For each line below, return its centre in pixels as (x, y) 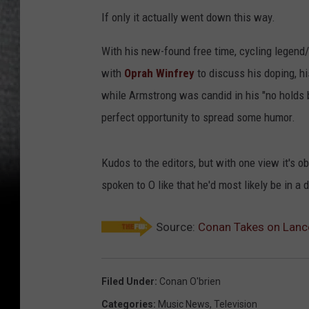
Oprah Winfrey (159, 73)
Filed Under (128, 281)
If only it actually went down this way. (188, 17)
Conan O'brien (190, 281)
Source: (176, 227)
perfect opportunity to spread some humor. (198, 117)
